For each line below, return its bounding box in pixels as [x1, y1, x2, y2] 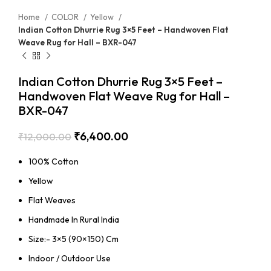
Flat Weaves [28, 194, 76, 206]
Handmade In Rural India [28, 214, 119, 225]
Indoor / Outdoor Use [28, 252, 111, 264]
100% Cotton [28, 155, 79, 167]
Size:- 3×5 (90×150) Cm [28, 233, 119, 244]
